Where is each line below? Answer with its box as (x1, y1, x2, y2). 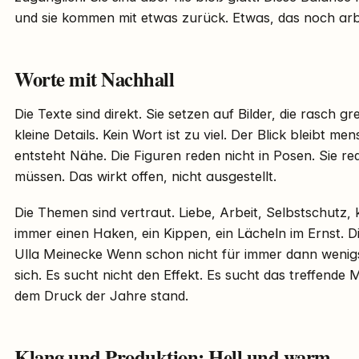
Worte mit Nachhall (14, 64, 175, 94)
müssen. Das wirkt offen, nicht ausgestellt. (14, 168, 276, 185)
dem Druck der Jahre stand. (14, 288, 188, 305)
